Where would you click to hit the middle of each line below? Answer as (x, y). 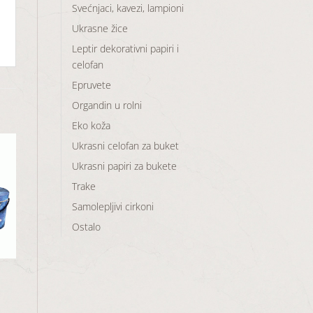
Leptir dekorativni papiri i (125, 48)
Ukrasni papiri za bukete (124, 166)
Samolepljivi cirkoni (112, 206)
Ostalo (86, 226)
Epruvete (91, 85)
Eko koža (91, 125)
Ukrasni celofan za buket (125, 145)
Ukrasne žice (100, 28)
